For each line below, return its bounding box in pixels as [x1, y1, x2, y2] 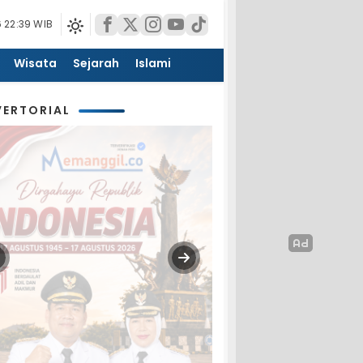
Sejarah [72, 55, 119, 71]
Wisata [13, 55, 57, 71]
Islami [135, 55, 171, 71]
